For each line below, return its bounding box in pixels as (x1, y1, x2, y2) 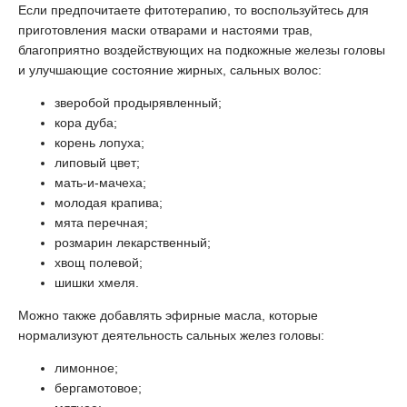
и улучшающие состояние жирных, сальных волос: (18, 63, 322, 77)
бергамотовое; (55, 381, 142, 395)
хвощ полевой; (55, 255, 143, 270)
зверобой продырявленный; (55, 95, 222, 110)
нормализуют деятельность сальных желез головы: (18, 328, 324, 342)
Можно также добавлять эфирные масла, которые (18, 308, 318, 323)
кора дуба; (55, 115, 117, 130)
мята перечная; (55, 215, 148, 230)
